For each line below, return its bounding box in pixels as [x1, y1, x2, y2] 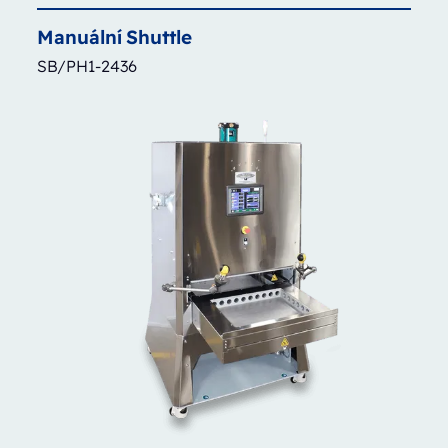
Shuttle [125, 25, 192, 50]
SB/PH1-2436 [36, 56, 137, 77]
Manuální [36, 25, 122, 50]
